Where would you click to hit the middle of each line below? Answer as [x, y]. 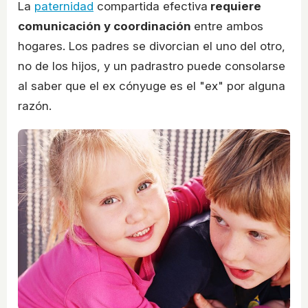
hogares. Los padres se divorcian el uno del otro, [152, 46]
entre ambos [229, 26]
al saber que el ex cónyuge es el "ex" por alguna [152, 86]
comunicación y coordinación [106, 26]
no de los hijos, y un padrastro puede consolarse [152, 66]
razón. [35, 106]
